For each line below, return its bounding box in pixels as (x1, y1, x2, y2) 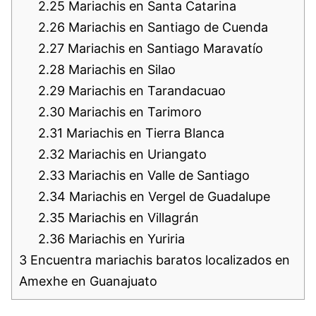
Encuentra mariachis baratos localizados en (27, 252, 290, 267)
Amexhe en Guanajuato (19, 273, 157, 288)
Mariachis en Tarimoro (65, 104, 202, 119)
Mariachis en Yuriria (65, 231, 185, 246)
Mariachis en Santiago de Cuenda (65, 19, 268, 35)
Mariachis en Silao (65, 61, 176, 77)
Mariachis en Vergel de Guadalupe (66, 188, 270, 204)
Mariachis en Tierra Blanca (63, 125, 224, 140)
